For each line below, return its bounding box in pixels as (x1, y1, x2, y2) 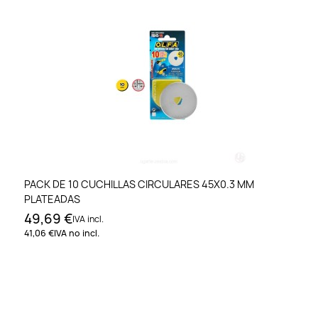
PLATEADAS (24, 192, 80, 206)
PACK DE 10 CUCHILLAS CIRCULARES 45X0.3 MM (24, 177, 254, 191)
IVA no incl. (54, 226, 99, 239)
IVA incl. (72, 212, 104, 225)
